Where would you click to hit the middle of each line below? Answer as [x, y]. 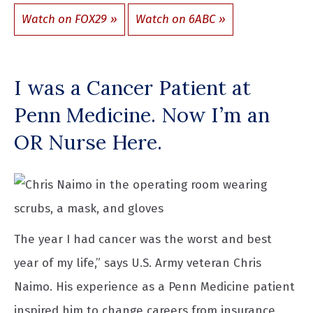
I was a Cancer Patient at [132, 88]
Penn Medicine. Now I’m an [142, 115]
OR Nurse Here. [88, 143]
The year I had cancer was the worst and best [143, 239]
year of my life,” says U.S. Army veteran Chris [138, 263]
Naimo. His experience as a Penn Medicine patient [154, 286]
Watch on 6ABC [175, 20]
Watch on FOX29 [64, 20]
